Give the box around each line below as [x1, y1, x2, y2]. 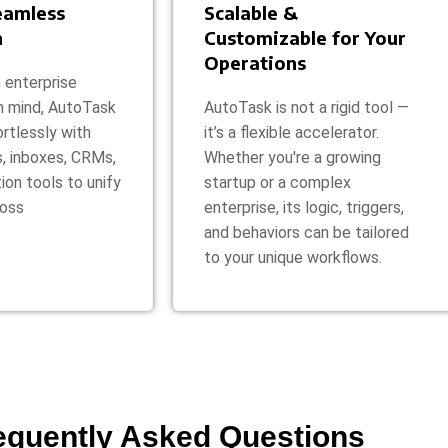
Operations [204, 50, 306, 74]
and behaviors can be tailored [204, 222, 409, 242]
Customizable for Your [204, 25, 406, 49]
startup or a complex [204, 172, 351, 192]
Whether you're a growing [204, 147, 381, 167]
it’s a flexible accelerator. [204, 122, 379, 142]
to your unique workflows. [204, 247, 382, 267]
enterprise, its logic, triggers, [204, 197, 404, 217]
